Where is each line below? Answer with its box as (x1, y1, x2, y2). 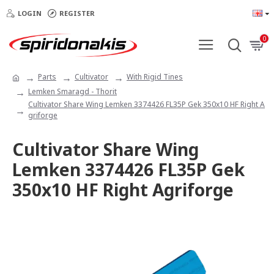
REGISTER (59, 8, 95, 18)
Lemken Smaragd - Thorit (28, 86, 117, 97)
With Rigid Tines (127, 72, 183, 82)
